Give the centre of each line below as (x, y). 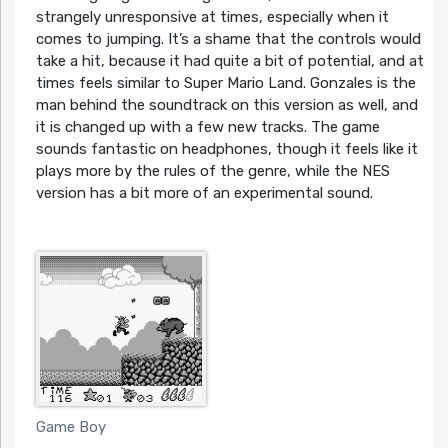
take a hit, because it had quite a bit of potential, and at (229, 61)
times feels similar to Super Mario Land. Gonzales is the (225, 83)
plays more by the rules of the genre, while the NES (212, 171)
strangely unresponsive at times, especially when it (212, 17)
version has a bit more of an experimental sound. (204, 193)
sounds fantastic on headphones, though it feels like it (226, 149)
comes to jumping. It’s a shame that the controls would (228, 39)
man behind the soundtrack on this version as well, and (226, 105)
